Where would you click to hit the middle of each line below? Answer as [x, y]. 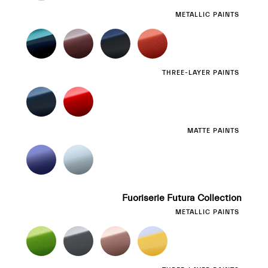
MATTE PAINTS [213, 131]
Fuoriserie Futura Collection [182, 198]
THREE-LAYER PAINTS [201, 73]
